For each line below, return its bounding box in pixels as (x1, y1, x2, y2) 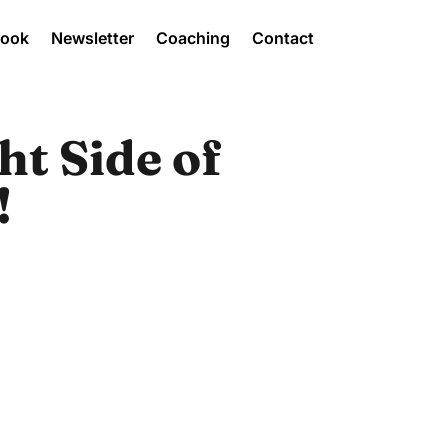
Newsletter (50, 28, 134, 48)
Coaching (155, 28, 230, 48)
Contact (251, 28, 314, 48)
